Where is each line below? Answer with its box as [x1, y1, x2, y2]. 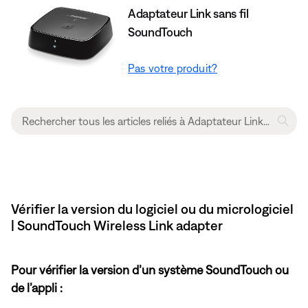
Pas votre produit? [128, 61, 218, 74]
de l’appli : [11, 280, 63, 296]
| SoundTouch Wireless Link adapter [11, 217, 223, 234]
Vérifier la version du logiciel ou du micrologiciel [11, 201, 294, 217]
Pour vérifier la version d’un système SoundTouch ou [11, 263, 289, 278]
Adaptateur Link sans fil [128, 5, 249, 21]
